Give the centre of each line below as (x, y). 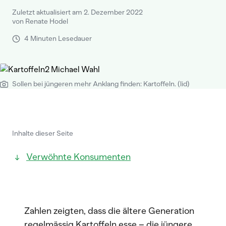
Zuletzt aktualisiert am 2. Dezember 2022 (77, 12)
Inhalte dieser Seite (43, 133)
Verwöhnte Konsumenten (78, 157)
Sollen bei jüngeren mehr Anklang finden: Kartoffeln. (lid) (101, 84)
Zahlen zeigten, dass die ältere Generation (109, 211)
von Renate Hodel (40, 21)
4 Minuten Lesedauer (58, 39)
